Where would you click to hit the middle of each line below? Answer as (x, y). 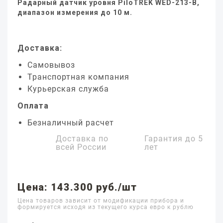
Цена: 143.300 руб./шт (77, 187)
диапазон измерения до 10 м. (75, 12)
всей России (81, 147)
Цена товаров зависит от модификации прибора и (101, 201)
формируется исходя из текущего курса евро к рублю (106, 207)
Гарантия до (171, 139)
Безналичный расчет (71, 123)
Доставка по (82, 139)
